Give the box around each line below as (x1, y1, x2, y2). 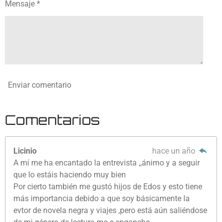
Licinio (13, 146, 37, 156)
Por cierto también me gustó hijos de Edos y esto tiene (13, 181, 203, 191)
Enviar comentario (8, 80, 71, 90)
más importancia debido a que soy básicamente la (13, 193, 190, 203)
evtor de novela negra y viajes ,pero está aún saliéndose (13, 205, 208, 215)
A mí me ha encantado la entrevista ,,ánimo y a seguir (13, 158, 200, 167)
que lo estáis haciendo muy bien (13, 169, 126, 179)
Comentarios (5, 111, 100, 129)
